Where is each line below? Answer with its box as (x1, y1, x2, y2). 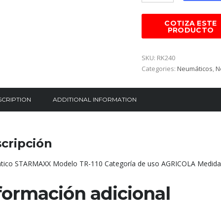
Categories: (141, 64, 177, 74)
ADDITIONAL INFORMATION (53, 96, 137, 104)
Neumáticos (177, 64, 213, 74)
